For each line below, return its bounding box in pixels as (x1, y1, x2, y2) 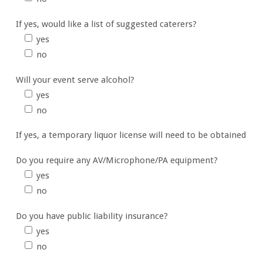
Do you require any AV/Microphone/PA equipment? (15, 155, 218, 166)
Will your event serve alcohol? (15, 74, 134, 85)
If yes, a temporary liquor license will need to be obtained (15, 130, 246, 141)
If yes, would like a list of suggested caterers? (15, 18, 197, 29)
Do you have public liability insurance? (15, 210, 168, 221)
